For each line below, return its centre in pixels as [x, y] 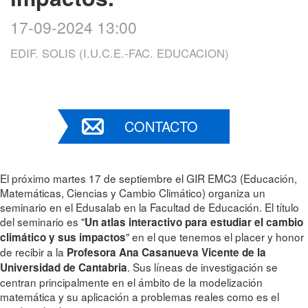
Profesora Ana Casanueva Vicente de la [166, 252]
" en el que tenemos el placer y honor [215, 236]
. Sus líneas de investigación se [202, 266]
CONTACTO [161, 126]
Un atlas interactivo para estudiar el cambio [194, 222]
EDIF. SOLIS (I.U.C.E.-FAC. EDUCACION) [120, 53]
